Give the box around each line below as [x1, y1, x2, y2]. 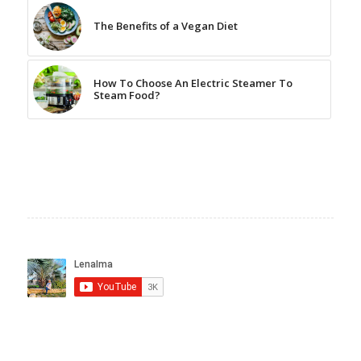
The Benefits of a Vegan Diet [93, 18, 238, 33]
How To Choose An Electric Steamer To [93, 75, 293, 90]
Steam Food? [93, 87, 160, 102]
